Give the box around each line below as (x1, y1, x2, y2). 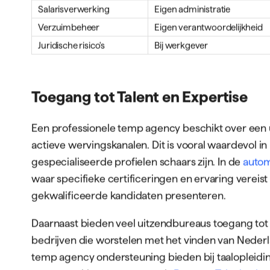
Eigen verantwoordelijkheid (154, 22, 263, 33)
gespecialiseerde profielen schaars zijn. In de (31, 155, 243, 168)
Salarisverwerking (38, 4, 110, 14)
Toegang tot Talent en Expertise (31, 88, 248, 105)
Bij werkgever (154, 40, 209, 51)
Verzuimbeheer (38, 22, 100, 33)
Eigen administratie (154, 4, 230, 14)
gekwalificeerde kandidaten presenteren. (31, 189, 226, 201)
